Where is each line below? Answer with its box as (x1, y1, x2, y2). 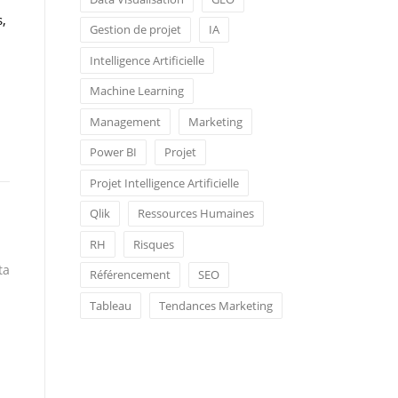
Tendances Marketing (159, 297, 273, 314)
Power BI (90, 144, 137, 161)
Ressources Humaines (138, 205, 254, 222)
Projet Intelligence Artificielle (90, 174, 239, 191)
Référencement (90, 267, 171, 283)
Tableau (90, 297, 131, 314)
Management (90, 113, 161, 130)
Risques (133, 235, 174, 252)
